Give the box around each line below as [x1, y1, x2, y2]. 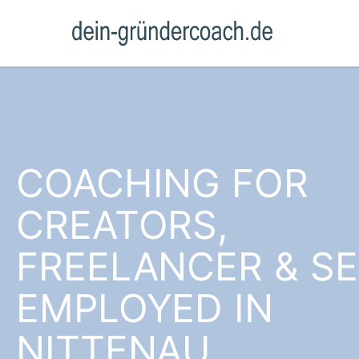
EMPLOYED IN [16, 284, 273, 332]
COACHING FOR [16, 159, 309, 207]
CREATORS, [16, 201, 228, 248]
